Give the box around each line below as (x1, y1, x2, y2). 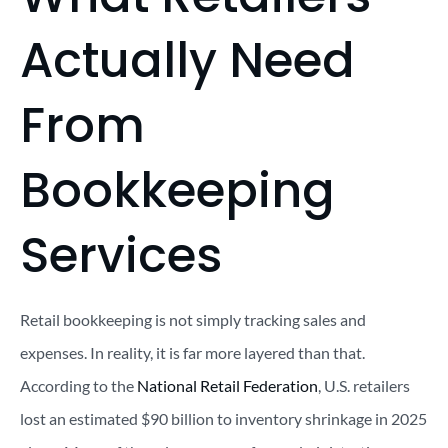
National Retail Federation (137, 375, 318, 395)
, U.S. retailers (318, 375, 410, 395)
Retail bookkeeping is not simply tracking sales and (20, 309, 366, 329)
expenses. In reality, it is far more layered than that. (20, 342, 365, 362)
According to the (20, 375, 137, 395)
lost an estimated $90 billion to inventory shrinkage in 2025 (20, 408, 427, 428)
